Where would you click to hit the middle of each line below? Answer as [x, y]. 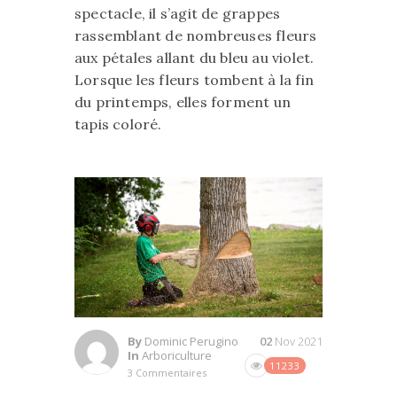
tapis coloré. [118, 124]
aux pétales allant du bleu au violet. [195, 58]
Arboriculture [177, 355]
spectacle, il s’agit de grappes [178, 13]
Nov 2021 [299, 341]
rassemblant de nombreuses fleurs [196, 35]
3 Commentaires [167, 372]
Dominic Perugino [191, 341]
